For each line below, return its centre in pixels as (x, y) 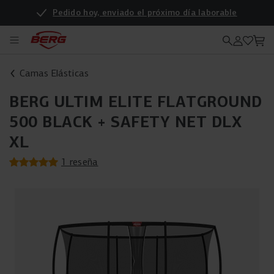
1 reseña (80, 162)
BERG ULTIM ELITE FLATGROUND (136, 102)
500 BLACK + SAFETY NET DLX (125, 122)
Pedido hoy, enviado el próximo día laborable (145, 13)
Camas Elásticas (54, 73)
